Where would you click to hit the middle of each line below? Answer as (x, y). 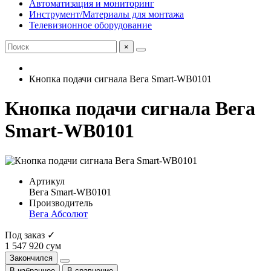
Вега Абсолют (58, 214)
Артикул (47, 181)
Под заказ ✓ (30, 235)
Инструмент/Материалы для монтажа (106, 14)
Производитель (61, 203)
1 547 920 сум (33, 246)
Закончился (31, 258)
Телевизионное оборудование (90, 25)
